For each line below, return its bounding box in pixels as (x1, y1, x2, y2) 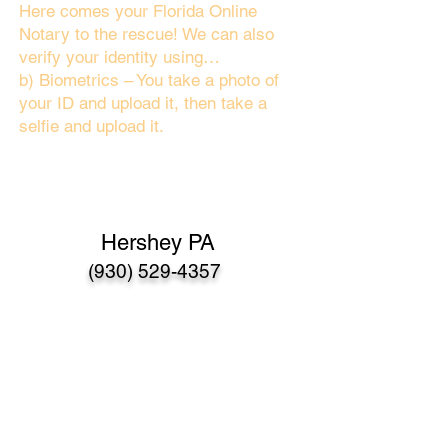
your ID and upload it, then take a (19, 93, 267, 113)
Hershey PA (101, 230, 215, 255)
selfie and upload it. (19, 116, 164, 136)
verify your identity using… (19, 47, 220, 67)
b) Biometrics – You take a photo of (19, 70, 279, 90)
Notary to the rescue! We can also (19, 24, 274, 44)
